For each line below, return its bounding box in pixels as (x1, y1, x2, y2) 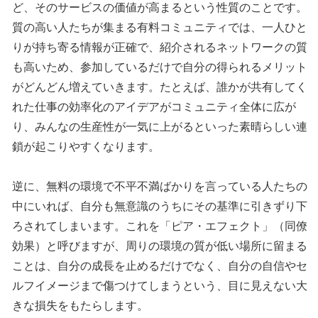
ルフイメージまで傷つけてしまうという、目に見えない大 (12, 280, 308, 292)
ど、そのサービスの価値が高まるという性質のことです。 (12, 1, 308, 14)
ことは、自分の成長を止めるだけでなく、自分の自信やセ (12, 260, 308, 273)
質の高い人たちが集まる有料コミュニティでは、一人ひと (12, 21, 308, 34)
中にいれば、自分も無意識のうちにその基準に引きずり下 (12, 200, 308, 213)
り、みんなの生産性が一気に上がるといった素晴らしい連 (12, 121, 308, 133)
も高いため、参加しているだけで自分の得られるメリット (12, 61, 308, 74)
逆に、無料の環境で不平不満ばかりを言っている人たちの (12, 180, 308, 193)
